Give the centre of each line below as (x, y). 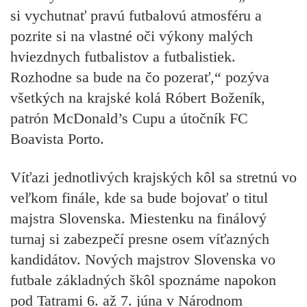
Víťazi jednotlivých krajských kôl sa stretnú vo (153, 177)
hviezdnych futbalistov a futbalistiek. (123, 56)
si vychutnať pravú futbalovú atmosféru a (136, 15)
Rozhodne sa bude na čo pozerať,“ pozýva (140, 77)
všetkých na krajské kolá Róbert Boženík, (138, 97)
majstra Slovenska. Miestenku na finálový (138, 219)
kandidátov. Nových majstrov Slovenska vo (143, 260)
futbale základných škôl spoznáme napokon (143, 280)
